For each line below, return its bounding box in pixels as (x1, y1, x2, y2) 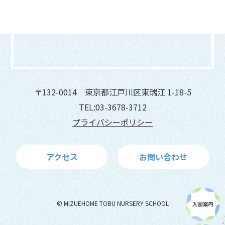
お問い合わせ (139, 150, 187, 163)
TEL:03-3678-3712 (78, 100, 147, 113)
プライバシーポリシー (72, 116, 153, 128)
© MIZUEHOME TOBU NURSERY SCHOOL (56, 198, 169, 207)
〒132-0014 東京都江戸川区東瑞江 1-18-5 (34, 85, 191, 98)
